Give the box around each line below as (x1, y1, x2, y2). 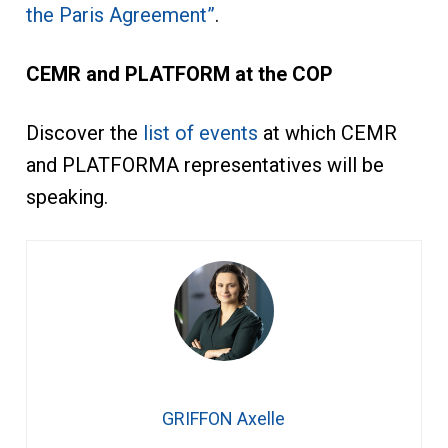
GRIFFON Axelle (162, 407, 286, 429)
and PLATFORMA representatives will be (25, 152, 384, 177)
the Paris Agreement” (25, 2, 215, 27)
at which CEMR (257, 120, 397, 145)
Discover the (25, 120, 143, 145)
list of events (142, 120, 258, 145)
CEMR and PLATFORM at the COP (25, 61, 333, 86)
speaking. (25, 184, 108, 209)
